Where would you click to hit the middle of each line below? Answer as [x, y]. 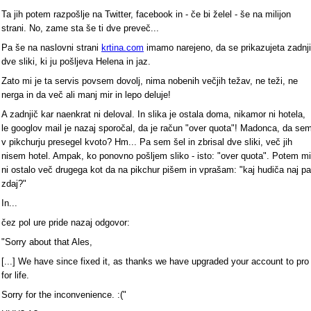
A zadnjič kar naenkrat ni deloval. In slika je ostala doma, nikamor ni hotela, [153, 114]
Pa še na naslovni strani [51, 47]
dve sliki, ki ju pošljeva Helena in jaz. [76, 61]
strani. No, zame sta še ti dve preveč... [80, 28]
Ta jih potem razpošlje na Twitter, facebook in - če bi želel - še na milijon [146, 14]
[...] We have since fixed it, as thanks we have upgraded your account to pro [155, 261]
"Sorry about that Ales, [47, 242]
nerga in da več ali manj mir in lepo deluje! [86, 94]
